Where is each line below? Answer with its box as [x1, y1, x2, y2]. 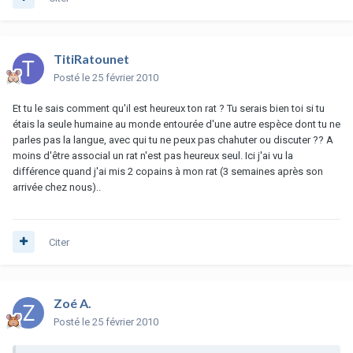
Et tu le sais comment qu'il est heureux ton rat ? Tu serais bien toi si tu [13, 102, 325, 114]
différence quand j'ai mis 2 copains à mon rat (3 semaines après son [13, 165, 323, 177]
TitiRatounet [54, 50, 129, 66]
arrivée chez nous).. [13, 180, 101, 193]
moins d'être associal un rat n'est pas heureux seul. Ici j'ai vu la [13, 149, 293, 162]
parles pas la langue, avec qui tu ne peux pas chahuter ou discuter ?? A [13, 133, 333, 146]
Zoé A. [54, 295, 91, 310]
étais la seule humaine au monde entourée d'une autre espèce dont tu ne [13, 117, 340, 130]
